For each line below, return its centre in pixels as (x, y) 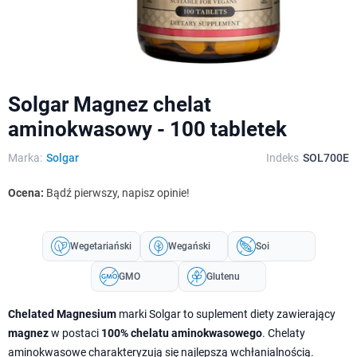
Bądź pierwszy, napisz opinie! (118, 192)
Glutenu (223, 276)
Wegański (189, 246)
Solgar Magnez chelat (110, 104)
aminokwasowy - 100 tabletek (147, 129)
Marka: (25, 157)
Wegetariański (100, 246)
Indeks (282, 157)
